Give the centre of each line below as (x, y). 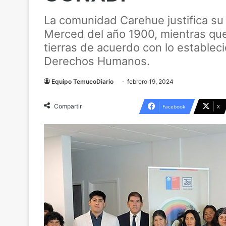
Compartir (68, 106)
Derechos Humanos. (97, 61)
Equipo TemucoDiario (82, 81)
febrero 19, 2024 (150, 81)
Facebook (174, 106)
